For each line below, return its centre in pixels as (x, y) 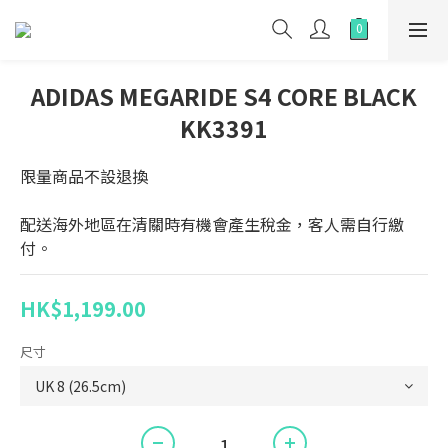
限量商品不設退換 (84, 176)
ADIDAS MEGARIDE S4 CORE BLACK (224, 96)
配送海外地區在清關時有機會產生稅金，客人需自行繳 (212, 224)
